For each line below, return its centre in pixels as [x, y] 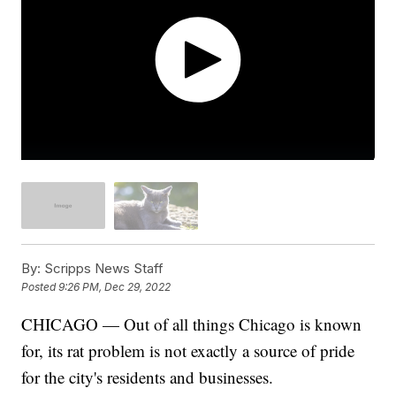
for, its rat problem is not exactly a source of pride [188, 350]
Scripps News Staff [103, 268]
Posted [40, 287]
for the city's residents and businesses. [150, 377]
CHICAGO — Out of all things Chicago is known [192, 324]
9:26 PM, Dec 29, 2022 [115, 287]
